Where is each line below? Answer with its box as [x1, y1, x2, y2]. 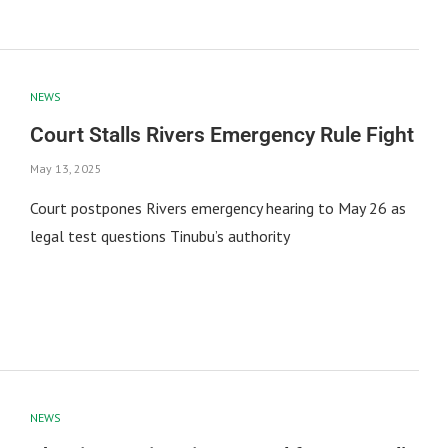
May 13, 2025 [29, 160, 102, 176]
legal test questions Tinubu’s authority [29, 225, 290, 246]
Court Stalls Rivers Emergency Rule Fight [29, 122, 414, 147]
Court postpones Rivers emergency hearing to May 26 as [29, 197, 406, 218]
